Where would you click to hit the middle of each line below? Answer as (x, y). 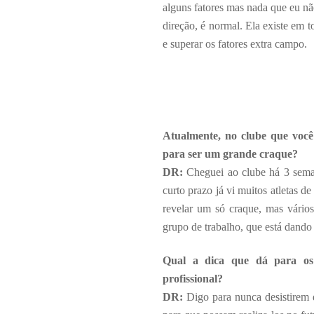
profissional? (193, 279)
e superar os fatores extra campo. (235, 44)
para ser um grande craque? (230, 154)
